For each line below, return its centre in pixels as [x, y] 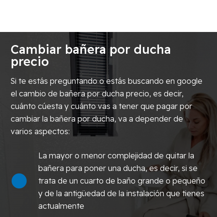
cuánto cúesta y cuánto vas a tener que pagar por [102, 106]
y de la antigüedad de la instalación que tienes [121, 193]
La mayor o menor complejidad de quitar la [116, 155]
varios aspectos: [40, 131]
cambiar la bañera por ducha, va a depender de [97, 118]
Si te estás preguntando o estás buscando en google [107, 81]
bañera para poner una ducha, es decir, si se [118, 168]
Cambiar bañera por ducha [91, 49]
